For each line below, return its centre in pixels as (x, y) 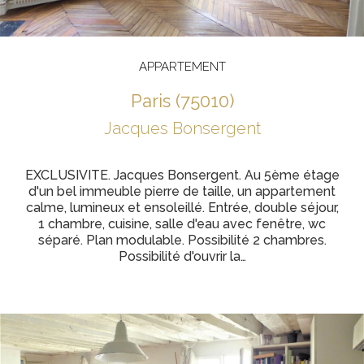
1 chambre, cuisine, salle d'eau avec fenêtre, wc (182, 224)
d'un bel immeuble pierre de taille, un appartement (182, 191)
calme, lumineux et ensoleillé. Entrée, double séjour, (182, 208)
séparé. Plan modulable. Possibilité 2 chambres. (182, 240)
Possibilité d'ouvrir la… (182, 256)
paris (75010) (188, 101)
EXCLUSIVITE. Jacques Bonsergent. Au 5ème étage (182, 175)
